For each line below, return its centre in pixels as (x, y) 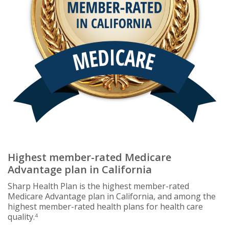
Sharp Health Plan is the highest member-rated (98, 186)
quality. (21, 216)
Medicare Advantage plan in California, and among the (112, 196)
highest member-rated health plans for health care (105, 206)
